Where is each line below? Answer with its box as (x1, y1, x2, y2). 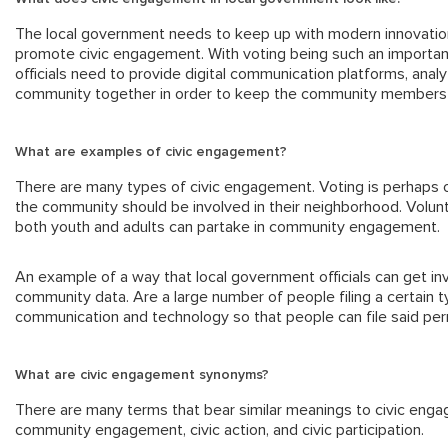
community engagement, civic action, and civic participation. (15, 422, 424, 439)
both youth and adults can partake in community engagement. (15, 219, 444, 236)
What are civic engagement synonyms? (15, 368, 269, 383)
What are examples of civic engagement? (15, 145, 287, 160)
